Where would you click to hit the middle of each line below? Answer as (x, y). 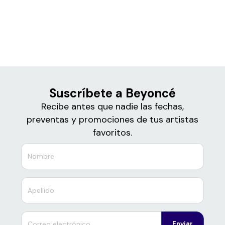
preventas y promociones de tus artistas (113, 120)
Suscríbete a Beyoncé (113, 93)
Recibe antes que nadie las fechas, (113, 107)
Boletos (113, 11)
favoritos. (113, 133)
